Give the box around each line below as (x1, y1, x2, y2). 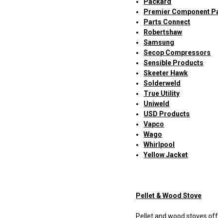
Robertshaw (144, 28, 182, 36)
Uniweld (144, 100, 170, 108)
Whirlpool (144, 141, 175, 149)
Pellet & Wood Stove (136, 192, 202, 200)
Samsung (144, 38, 175, 47)
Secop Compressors (144, 49, 211, 57)
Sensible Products (144, 59, 204, 67)
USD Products (144, 110, 190, 118)
